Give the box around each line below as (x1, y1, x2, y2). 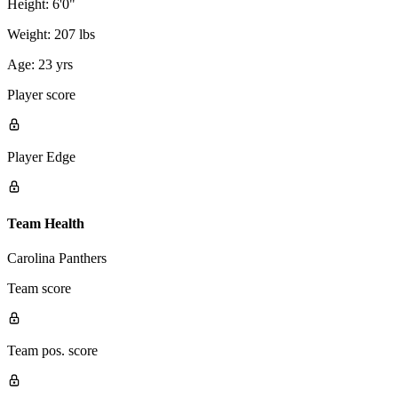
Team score (7, 281, 71, 297)
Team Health (7, 215, 84, 231)
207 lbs (54, 26, 95, 42)
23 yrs (38, 56, 73, 72)
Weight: (7, 26, 51, 42)
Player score (7, 86, 76, 102)
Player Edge (7, 148, 76, 164)
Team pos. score (7, 343, 98, 359)
